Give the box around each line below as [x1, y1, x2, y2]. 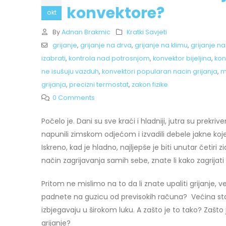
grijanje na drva [80, 40, 132, 49]
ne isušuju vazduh [41, 67, 99, 76]
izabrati [41, 53, 66, 63]
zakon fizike [132, 80, 168, 89]
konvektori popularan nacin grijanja [102, 67, 217, 76]
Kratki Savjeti [127, 27, 167, 36]
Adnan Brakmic [61, 27, 110, 36]
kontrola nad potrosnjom [69, 53, 150, 63]
